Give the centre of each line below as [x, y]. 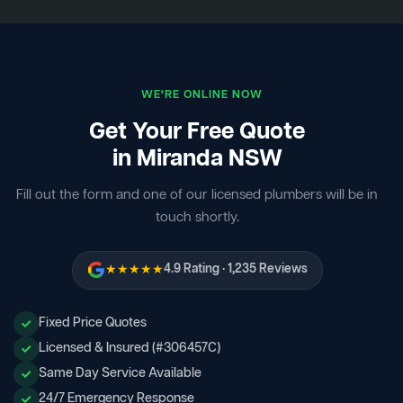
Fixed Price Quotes [93, 323]
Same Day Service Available [120, 374]
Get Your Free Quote [197, 132]
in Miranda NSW [197, 159]
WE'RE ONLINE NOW [201, 94]
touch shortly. [197, 217]
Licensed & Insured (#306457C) [130, 349]
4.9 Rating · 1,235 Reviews [235, 270]
